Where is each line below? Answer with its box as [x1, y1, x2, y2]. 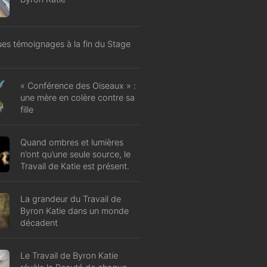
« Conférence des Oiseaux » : [20, 80, 136, 91]
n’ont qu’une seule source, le [20, 148, 131, 159]
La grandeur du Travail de [20, 193, 121, 204]
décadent [20, 217, 58, 228]
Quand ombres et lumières [20, 136, 123, 147]
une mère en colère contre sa [20, 92, 135, 103]
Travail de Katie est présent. [20, 160, 129, 171]
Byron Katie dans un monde [20, 205, 129, 216]
